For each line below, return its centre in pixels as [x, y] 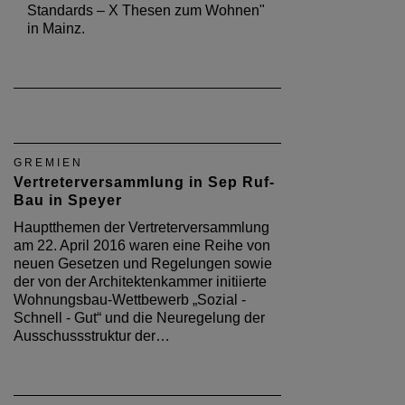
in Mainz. [56, 29]
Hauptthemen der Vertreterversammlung [141, 228]
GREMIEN [48, 163]
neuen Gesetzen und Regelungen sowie [143, 264]
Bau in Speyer [68, 201]
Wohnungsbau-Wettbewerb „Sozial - [130, 300]
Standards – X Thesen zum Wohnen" [146, 11]
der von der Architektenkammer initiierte [140, 282]
